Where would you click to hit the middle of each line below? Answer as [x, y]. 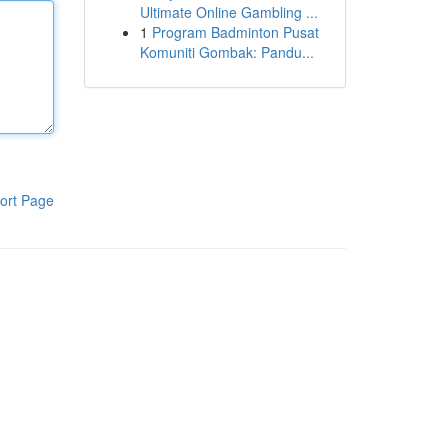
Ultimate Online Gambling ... [228, 12]
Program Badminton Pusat [235, 32]
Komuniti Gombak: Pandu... [226, 52]
